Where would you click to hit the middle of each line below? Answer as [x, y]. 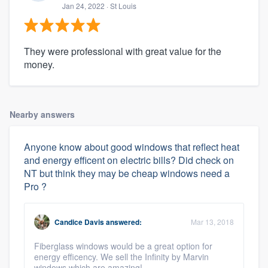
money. [39, 64]
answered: [123, 222]
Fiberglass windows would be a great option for [123, 246]
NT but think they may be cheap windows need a [127, 173]
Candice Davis [79, 222]
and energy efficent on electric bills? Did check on [129, 160]
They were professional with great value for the [123, 51]
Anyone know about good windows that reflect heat [132, 147]
